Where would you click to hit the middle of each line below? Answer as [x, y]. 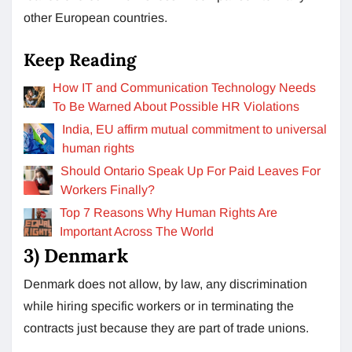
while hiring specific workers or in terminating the [159, 306]
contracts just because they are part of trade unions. [166, 328]
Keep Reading [80, 59]
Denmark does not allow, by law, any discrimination [165, 284]
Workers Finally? [108, 189]
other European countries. [95, 17]
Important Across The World [136, 231]
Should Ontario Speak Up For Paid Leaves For [191, 170]
